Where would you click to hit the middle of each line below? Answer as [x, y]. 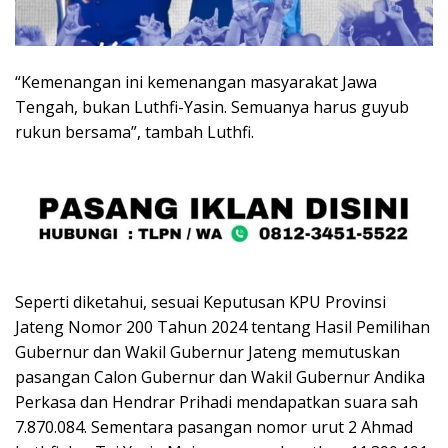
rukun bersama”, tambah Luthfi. [134, 131]
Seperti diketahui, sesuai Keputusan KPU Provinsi [200, 301]
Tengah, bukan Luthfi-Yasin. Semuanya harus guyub [212, 106]
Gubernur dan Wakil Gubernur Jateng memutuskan [207, 351]
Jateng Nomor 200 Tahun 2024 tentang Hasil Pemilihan [222, 326]
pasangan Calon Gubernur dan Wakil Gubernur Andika [220, 376]
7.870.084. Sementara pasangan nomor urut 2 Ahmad [214, 426]
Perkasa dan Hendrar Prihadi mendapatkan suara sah [216, 401]
